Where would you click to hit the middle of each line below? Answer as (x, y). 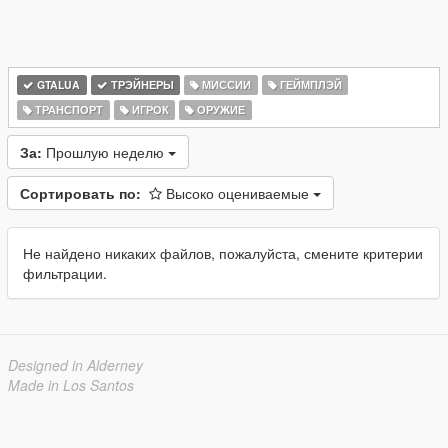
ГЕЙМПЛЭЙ (310, 84)
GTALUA (57, 84)
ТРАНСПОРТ (68, 109)
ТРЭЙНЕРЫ (140, 84)
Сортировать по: (80, 193)
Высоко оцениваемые (239, 193)
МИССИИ (225, 84)
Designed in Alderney (75, 365)
